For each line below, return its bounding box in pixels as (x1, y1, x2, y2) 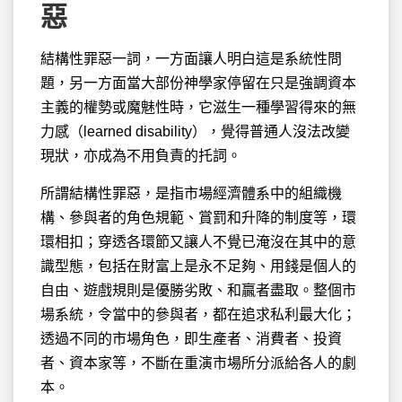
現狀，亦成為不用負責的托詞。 (40, 148, 241, 163)
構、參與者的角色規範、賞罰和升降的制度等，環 (40, 210, 356, 225)
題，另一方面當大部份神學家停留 (40, 75, 256, 91)
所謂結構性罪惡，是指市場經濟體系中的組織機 (40, 186, 342, 201)
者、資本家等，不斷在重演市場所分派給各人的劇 (40, 355, 356, 371)
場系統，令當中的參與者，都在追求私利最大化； (40, 307, 356, 322)
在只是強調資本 (256, 75, 356, 91)
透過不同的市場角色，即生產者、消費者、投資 (40, 331, 342, 346)
